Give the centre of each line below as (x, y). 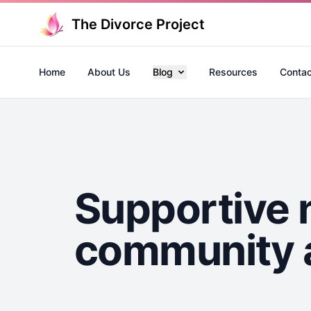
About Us (109, 72)
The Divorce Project (138, 24)
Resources (233, 72)
